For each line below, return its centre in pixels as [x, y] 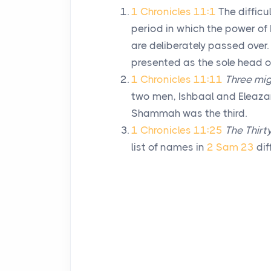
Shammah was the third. [189, 113]
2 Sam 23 [230, 147]
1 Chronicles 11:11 [177, 79]
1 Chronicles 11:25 [177, 130]
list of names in [169, 147]
